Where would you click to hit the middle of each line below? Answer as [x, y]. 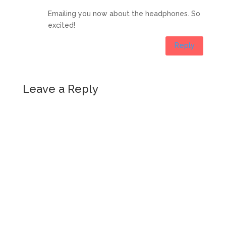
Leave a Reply [60, 89]
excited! [61, 25]
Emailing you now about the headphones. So [124, 13]
